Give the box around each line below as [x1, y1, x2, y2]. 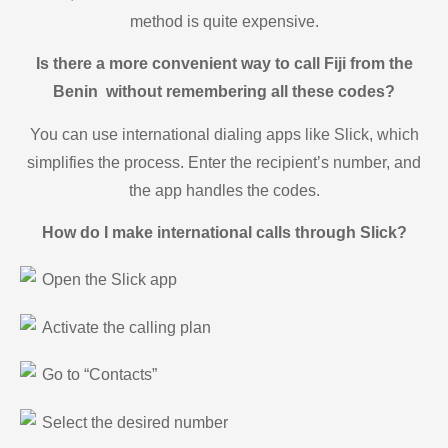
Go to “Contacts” [42, 366, 157, 384]
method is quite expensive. [129, 12, 319, 30]
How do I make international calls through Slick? [41, 223, 407, 241]
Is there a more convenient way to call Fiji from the [35, 55, 413, 73]
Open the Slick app [42, 271, 177, 289]
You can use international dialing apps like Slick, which [29, 125, 419, 143]
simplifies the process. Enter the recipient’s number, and [27, 153, 421, 171]
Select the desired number [42, 413, 228, 431]
